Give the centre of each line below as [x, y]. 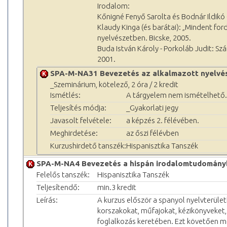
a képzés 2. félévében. [163, 120]
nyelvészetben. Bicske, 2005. [144, 37]
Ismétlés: [65, 95]
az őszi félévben [153, 133]
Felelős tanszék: [63, 174]
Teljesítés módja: [78, 107]
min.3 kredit [117, 187]
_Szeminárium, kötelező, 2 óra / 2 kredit [114, 84]
